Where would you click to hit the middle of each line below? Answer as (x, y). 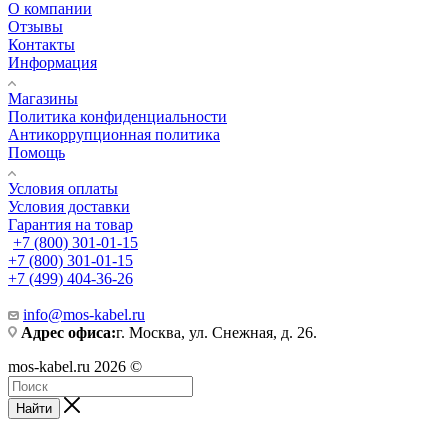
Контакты (41, 45)
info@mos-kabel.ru (84, 315)
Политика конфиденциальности (117, 117)
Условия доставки (69, 207)
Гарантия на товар (70, 225)
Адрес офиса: (68, 333)
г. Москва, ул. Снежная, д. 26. (216, 333)
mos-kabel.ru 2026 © (75, 367)
